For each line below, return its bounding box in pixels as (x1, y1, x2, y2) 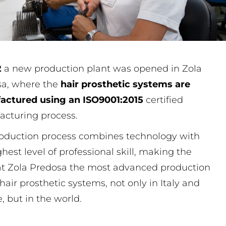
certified (143, 94, 184, 105)
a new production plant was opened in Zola (2, 63, 202, 74)
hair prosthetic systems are (61, 78, 191, 90)
